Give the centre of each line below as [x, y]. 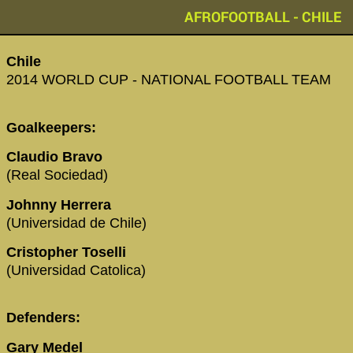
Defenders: [45, 318]
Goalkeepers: [53, 127]
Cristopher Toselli [68, 252]
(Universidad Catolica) [76, 270]
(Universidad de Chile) [76, 223]
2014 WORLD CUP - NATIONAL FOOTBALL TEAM [169, 80]
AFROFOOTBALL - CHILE [263, 17]
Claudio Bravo [56, 157]
